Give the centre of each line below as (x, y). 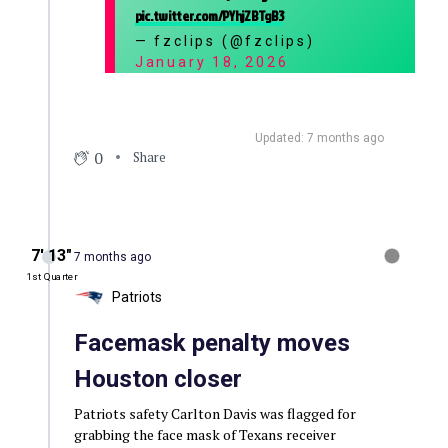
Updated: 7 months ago (320, 137)
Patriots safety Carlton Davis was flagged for (214, 413)
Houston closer (157, 378)
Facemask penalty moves (211, 342)
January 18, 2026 (211, 61)
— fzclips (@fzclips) (224, 40)
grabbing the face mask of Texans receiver (204, 434)
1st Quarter (51, 277)
